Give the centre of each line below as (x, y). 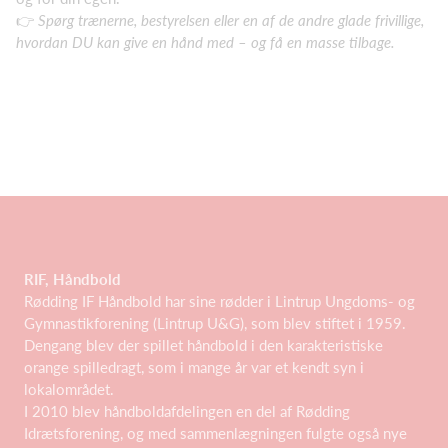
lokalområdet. (69, 389)
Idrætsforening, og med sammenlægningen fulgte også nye (215, 433)
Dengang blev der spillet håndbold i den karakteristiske (203, 345)
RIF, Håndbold (72, 278)
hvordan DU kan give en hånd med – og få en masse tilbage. (205, 42)
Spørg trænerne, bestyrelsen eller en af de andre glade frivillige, (231, 20)
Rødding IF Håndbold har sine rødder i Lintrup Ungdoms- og (219, 301)
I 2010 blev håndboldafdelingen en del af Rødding (187, 411)
